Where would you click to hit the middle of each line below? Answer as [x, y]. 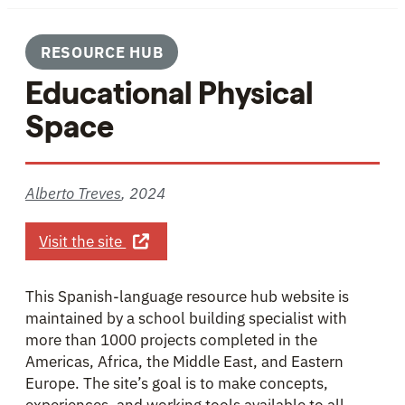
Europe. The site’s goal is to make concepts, [177, 383]
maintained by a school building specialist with [186, 318]
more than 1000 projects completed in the [171, 339]
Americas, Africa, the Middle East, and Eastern [184, 361]
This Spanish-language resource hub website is [187, 296]
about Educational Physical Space [243, 237]
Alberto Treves [73, 193]
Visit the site [83, 241]
